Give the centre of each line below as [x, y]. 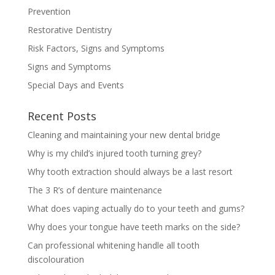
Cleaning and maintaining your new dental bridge [124, 134]
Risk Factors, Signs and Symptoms [96, 48]
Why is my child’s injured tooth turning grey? [114, 153]
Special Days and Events [76, 85]
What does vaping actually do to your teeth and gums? [136, 208]
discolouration [56, 259]
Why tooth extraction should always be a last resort [130, 171]
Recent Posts [62, 116]
